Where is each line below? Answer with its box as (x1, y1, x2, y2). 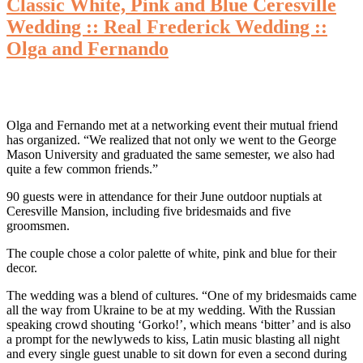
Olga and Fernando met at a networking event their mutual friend (6, 118, 338, 133)
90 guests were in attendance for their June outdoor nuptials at (6, 190, 322, 204)
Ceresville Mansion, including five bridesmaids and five (6, 204, 291, 219)
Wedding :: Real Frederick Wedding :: (6, 16, 327, 38)
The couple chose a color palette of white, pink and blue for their (6, 246, 336, 261)
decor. (6, 261, 37, 275)
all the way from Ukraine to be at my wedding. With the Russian (6, 303, 335, 318)
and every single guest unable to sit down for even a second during (6, 347, 347, 361)
